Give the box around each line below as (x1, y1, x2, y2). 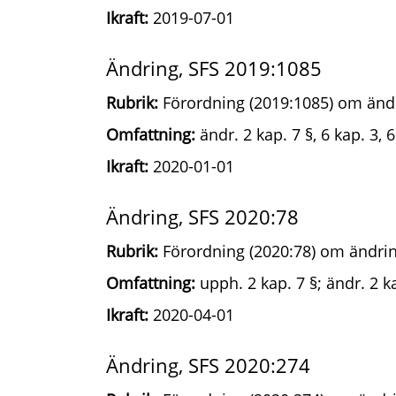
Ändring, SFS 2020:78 (106, 203, 299, 230)
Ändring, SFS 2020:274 (106, 352, 310, 378)
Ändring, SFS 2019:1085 (106, 55, 322, 81)
